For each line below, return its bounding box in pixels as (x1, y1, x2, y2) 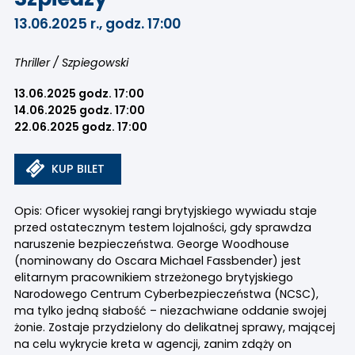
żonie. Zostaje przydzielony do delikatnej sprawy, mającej (13, 319, 335, 335)
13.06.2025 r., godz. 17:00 (13, 13, 181, 33)
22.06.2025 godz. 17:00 (13, 118, 147, 135)
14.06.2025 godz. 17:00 (13, 101, 145, 118)
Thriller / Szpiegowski (13, 55, 132, 71)
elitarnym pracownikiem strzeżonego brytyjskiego (13, 269, 293, 285)
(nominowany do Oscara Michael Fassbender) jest (13, 252, 301, 269)
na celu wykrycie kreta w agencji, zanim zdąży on (13, 335, 292, 352)
